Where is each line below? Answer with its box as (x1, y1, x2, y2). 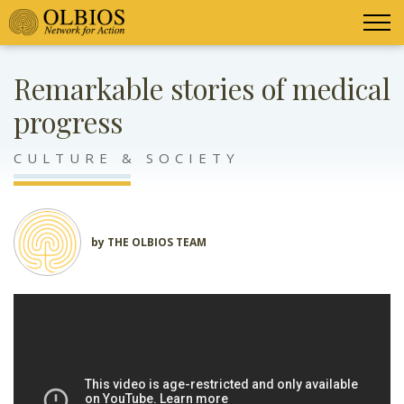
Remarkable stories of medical (14, 69, 390, 107)
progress (14, 103, 123, 141)
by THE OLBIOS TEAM (91, 234, 207, 250)
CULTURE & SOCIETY (14, 148, 240, 167)
